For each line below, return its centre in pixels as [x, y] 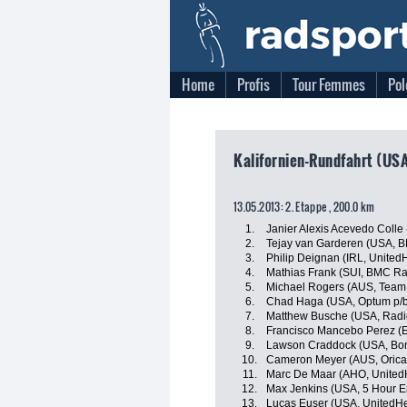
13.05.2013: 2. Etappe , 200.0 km [304, 207]
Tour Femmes [329, 84]
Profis [253, 84]
